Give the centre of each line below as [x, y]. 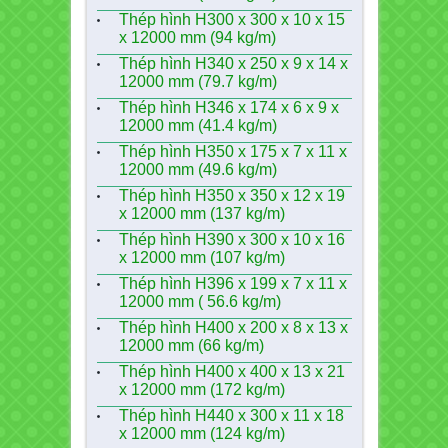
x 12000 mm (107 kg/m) [201, 257]
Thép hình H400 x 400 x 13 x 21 [231, 371]
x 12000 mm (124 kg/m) [201, 433]
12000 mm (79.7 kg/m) [197, 81]
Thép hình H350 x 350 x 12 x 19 [231, 195]
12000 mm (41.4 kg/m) [197, 125]
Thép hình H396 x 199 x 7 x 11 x [232, 283]
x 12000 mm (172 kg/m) [201, 389]
